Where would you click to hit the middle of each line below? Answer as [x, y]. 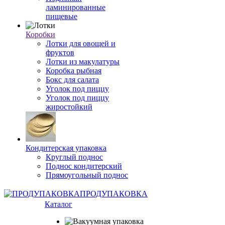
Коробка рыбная [74, 71]
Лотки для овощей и [81, 43]
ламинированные [76, 7]
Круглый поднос [74, 157]
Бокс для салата [72, 80]
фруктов [60, 52]
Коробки [40, 34]
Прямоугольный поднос [87, 175]
